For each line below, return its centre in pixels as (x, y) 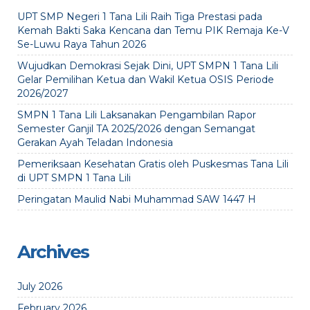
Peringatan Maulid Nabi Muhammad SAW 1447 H (137, 200)
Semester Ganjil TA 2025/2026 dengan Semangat (136, 129)
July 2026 (40, 287)
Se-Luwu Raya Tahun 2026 (82, 45)
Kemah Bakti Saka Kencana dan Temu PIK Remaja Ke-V (153, 31)
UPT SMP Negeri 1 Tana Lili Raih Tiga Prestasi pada (140, 17)
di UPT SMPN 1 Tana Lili (74, 178)
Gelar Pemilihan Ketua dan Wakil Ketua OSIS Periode (146, 80)
